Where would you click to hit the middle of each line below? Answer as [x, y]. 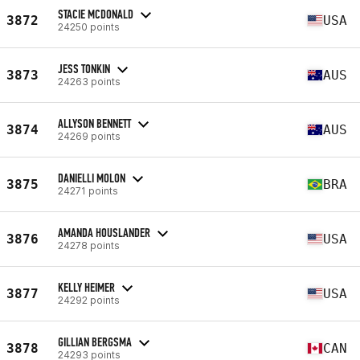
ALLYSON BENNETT [94, 123]
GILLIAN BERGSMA [95, 342]
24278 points [89, 245]
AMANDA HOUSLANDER [104, 232]
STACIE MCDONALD [96, 14]
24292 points [89, 300]
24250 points [89, 27]
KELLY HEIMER [86, 287]
